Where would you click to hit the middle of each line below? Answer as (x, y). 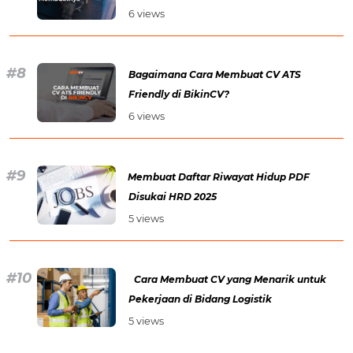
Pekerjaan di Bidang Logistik (200, 299)
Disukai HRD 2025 (173, 196)
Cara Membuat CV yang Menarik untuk (230, 279)
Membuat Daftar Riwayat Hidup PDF (219, 176)
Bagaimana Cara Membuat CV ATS (215, 74)
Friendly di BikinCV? (179, 94)
